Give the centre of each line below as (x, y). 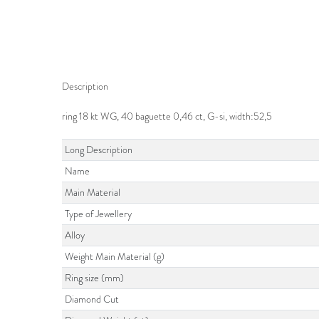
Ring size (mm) (95, 278)
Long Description (99, 150)
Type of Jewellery (99, 214)
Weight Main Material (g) (115, 257)
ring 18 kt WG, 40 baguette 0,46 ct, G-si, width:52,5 (167, 117)
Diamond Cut (92, 300)
